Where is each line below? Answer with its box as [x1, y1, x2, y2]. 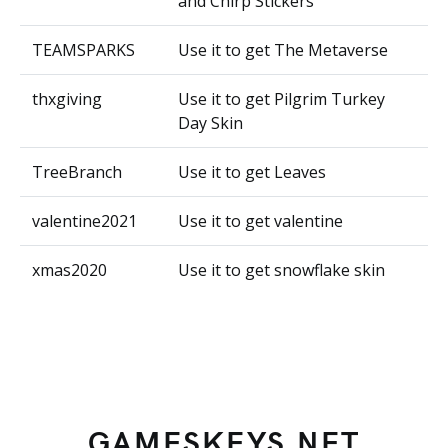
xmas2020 [32, 259, 107, 281]
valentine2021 [32, 210, 137, 232]
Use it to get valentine [178, 210, 343, 232]
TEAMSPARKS [32, 39, 135, 61]
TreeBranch [32, 161, 122, 183]
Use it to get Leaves [178, 161, 326, 183]
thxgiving [32, 88, 102, 110]
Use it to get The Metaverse [178, 39, 388, 61]
